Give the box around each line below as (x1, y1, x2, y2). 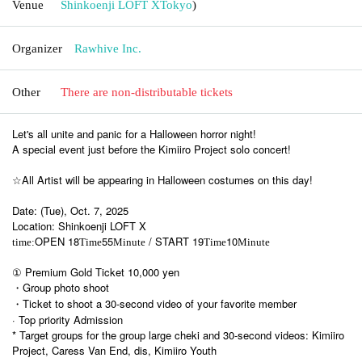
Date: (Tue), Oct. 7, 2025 (12, 202, 128, 218)
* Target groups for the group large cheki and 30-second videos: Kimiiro (12, 326, 344, 343)
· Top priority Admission (12, 311, 123, 327)
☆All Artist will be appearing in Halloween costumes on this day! (12, 171, 313, 187)
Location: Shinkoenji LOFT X (12, 217, 146, 234)
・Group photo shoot (12, 279, 109, 295)
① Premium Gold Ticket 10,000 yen (12, 263, 179, 280)
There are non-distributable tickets (61, 85, 233, 99)
